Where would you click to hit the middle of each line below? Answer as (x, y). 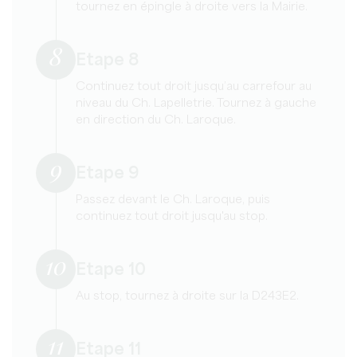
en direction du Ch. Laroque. (156, 120)
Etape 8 (107, 61)
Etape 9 (107, 174)
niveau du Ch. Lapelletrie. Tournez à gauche (196, 103)
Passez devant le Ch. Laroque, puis (173, 200)
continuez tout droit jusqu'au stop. (172, 216)
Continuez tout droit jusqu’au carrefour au (194, 86)
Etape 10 (111, 270)
